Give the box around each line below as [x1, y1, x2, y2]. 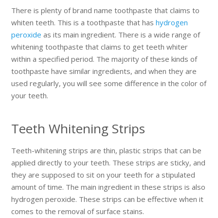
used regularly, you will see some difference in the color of [11, 78, 206, 88]
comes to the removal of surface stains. [11, 206, 144, 217]
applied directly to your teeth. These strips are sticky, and [11, 158, 205, 168]
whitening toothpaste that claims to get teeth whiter [11, 41, 188, 52]
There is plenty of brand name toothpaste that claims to [11, 5, 200, 15]
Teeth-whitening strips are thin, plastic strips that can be [11, 145, 201, 156]
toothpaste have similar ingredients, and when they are [11, 66, 197, 76]
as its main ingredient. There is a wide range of [41, 29, 200, 39]
